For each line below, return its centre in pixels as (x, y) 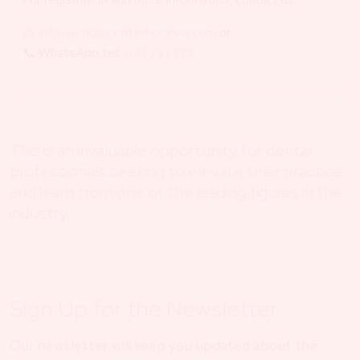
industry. (40, 213)
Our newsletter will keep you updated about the (164, 345)
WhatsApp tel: (81, 52)
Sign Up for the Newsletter (144, 308)
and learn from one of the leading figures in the (176, 192)
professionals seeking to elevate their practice (176, 171)
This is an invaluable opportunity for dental (161, 150)
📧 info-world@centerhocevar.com (119, 32)
